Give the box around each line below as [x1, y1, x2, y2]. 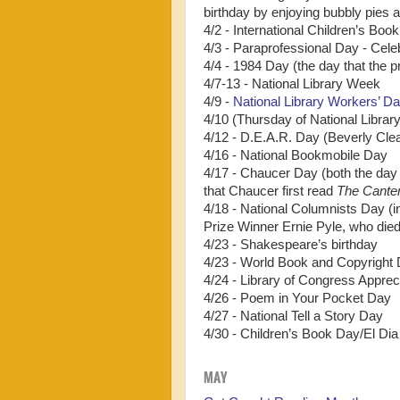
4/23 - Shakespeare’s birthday [204, 237, 378, 252]
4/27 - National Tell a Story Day [204, 308, 383, 323]
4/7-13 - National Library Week [204, 76, 380, 91]
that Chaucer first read [204, 183, 337, 198]
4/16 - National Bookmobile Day [204, 147, 387, 162]
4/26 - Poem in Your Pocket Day [204, 290, 391, 305]
